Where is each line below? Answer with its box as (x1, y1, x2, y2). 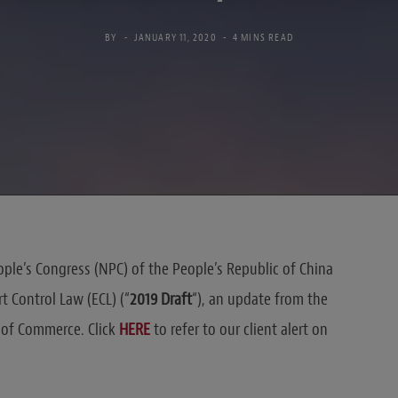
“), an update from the (191, 288, 328, 310)
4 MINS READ (232, 29, 293, 44)
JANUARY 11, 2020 (133, 29, 217, 44)
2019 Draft (129, 288, 192, 310)
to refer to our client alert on (153, 318, 328, 340)
